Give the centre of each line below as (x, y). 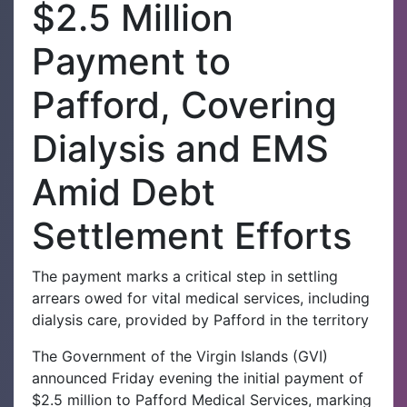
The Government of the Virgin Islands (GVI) (180, 356)
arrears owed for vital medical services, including (201, 298)
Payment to (131, 61)
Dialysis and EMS (180, 148)
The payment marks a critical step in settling (185, 276)
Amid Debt (124, 192)
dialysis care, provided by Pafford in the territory (200, 319)
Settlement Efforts (192, 235)
